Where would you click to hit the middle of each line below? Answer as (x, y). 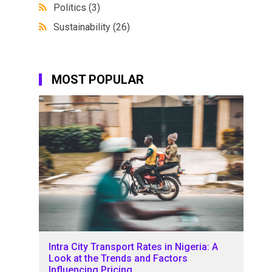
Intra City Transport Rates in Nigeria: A (134, 247)
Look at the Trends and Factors (118, 259)
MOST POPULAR (98, 79)
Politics (71, 7)
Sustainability (83, 27)
